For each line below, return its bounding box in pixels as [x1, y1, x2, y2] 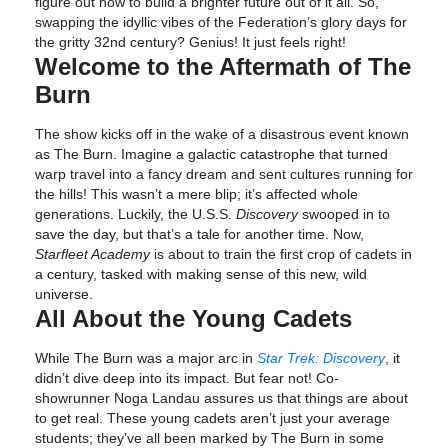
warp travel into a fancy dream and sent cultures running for [35, 166, 413, 182]
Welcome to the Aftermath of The [35, 52, 411, 80]
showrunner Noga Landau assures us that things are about [35, 390, 408, 406]
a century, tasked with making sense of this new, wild [35, 266, 367, 282]
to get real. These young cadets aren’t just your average [35, 410, 390, 426]
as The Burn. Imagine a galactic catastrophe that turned [35, 146, 388, 162]
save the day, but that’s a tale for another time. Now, [35, 226, 364, 242]
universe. [35, 286, 93, 302]
